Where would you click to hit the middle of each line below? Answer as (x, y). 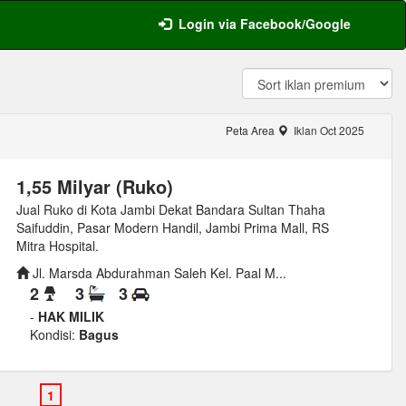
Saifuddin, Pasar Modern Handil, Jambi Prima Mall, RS (172, 227)
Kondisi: (52, 335)
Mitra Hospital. (57, 246)
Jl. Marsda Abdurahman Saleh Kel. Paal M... (157, 273)
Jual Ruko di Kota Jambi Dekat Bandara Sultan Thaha (170, 209)
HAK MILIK (71, 317)
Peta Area (251, 130)
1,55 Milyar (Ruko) (94, 186)
